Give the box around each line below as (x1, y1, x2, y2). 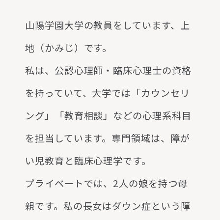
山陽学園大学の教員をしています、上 (25, 18, 191, 32)
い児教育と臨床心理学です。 (25, 154, 152, 168)
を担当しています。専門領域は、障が (25, 131, 191, 145)
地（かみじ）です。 (25, 41, 112, 55)
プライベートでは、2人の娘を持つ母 (25, 176, 188, 191)
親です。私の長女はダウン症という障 (25, 199, 191, 213)
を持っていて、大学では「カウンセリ (25, 86, 191, 100)
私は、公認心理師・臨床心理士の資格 (25, 63, 192, 78)
